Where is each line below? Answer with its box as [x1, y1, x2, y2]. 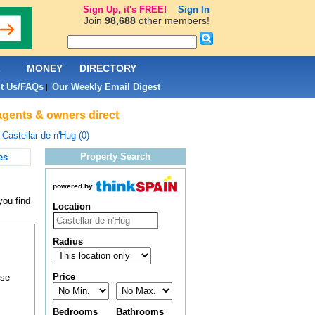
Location [52, 201, 91, 212]
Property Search [79, 151, 150, 162]
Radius [52, 236, 83, 247]
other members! [135, 15, 210, 26]
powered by [52, 182, 93, 191]
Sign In [177, 4, 210, 15]
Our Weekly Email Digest [51, 82, 160, 92]
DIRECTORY [79, 63, 136, 74]
